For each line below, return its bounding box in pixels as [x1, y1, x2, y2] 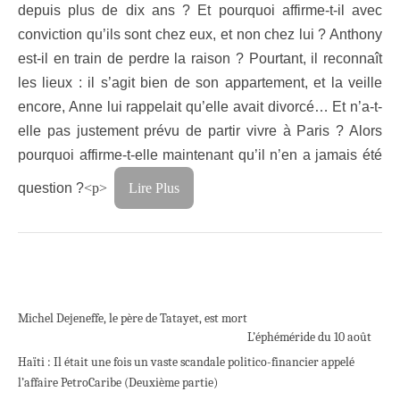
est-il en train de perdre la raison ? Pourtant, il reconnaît [18, 51, 382, 67]
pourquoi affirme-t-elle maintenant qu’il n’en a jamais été [18, 147, 382, 163]
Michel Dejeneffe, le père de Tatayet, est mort [18, 311, 247, 327]
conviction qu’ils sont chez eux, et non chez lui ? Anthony [18, 27, 382, 43]
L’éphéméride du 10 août [247, 329, 371, 346]
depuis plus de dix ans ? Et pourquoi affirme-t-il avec [18, 3, 382, 19]
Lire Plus [129, 180, 179, 196]
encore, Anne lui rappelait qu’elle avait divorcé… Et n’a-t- [18, 99, 382, 115]
